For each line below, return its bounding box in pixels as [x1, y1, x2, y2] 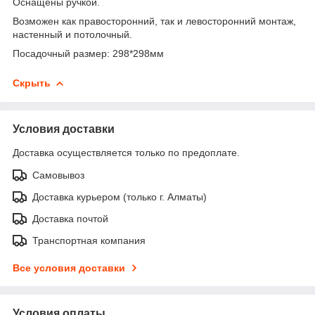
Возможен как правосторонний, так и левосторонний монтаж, [13, 15, 296, 27]
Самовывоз [32, 169, 84, 181]
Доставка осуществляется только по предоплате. [13, 146, 240, 158]
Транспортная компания [32, 234, 146, 246]
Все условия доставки [13, 262, 125, 274]
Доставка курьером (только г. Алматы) [32, 191, 207, 202]
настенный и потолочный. [13, 28, 132, 40]
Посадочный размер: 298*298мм [13, 47, 164, 59]
